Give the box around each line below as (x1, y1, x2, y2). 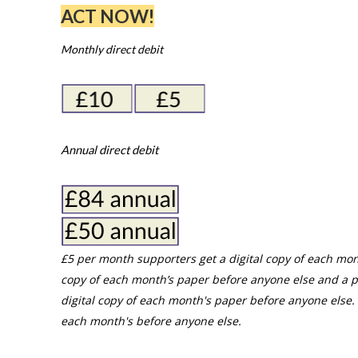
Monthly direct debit (60, 42, 165, 57)
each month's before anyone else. (60, 313, 241, 329)
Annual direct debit (60, 143, 158, 157)
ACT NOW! (60, 5, 154, 28)
